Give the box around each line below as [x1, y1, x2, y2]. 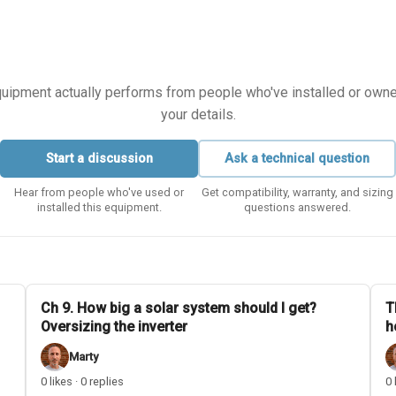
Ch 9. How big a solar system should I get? [41, 299, 317, 316]
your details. [160, 106, 236, 124]
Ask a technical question [225, 150, 369, 166]
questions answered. [243, 200, 351, 214]
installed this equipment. [36, 200, 162, 214]
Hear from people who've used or [14, 185, 184, 199]
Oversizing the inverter [41, 317, 188, 335]
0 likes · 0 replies [41, 375, 125, 389]
